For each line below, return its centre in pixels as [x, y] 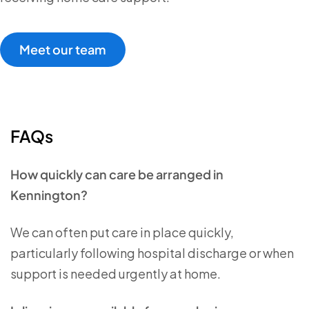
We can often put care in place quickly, [122, 232]
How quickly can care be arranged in [117, 175]
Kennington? [49, 195]
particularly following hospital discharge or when [152, 253]
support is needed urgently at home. [116, 274]
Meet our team [63, 50]
